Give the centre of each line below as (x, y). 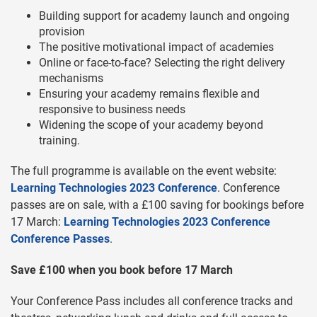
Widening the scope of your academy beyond (151, 125)
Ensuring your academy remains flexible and (149, 94)
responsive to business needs (112, 110)
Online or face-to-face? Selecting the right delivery (162, 63)
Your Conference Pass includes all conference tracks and (152, 301)
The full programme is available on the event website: (144, 171)
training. (59, 141)
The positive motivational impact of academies (156, 47)
